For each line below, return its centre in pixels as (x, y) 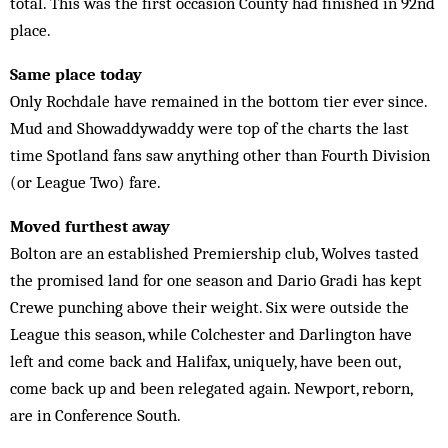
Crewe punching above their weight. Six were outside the (209, 307)
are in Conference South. (95, 415)
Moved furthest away (90, 226)
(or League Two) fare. (85, 182)
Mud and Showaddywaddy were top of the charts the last (209, 128)
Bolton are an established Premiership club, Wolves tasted (214, 253)
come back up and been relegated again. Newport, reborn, (211, 388)
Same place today (76, 74)
